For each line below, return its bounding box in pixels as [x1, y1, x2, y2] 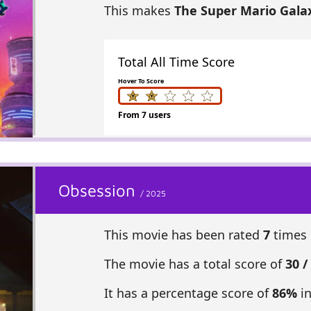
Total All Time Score [117, 53, 235, 70]
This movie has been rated [103, 226, 263, 244]
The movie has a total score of [103, 255, 285, 273]
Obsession [58, 180, 141, 201]
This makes [103, 2, 174, 19]
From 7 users [117, 109, 171, 121]
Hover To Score [117, 76, 164, 85]
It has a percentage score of [103, 285, 272, 302]
